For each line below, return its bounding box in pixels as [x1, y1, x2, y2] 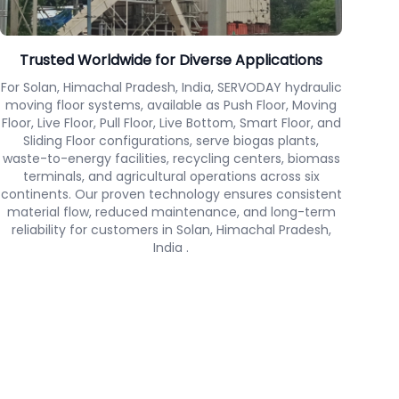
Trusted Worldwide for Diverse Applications [20, 50, 322, 70]
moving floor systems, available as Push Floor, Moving [5, 96, 337, 114]
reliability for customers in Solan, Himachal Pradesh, [11, 221, 331, 239]
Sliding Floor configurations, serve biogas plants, [23, 132, 319, 150]
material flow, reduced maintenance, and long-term [6, 203, 336, 221]
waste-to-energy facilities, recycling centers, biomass [2, 150, 340, 167]
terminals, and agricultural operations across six [22, 167, 320, 185]
